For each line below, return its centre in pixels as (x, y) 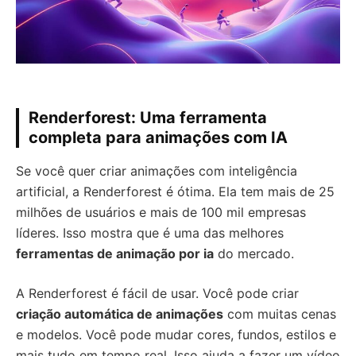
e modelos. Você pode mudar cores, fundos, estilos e (176, 335)
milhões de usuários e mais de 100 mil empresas (161, 212)
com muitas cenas (280, 314)
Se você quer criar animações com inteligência (157, 171)
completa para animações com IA (158, 137)
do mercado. (254, 253)
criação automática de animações (120, 314)
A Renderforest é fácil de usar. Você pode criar (157, 293)
